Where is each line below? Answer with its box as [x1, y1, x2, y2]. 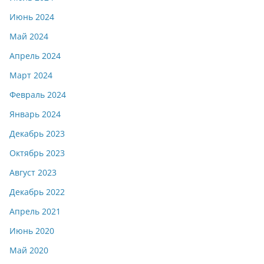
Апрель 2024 [9, 49, 61, 61]
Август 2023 [9, 166, 57, 178]
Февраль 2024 [9, 88, 66, 100]
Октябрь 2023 [9, 147, 65, 159]
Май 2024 [9, 30, 48, 42]
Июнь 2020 [9, 225, 54, 236]
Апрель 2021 [9, 205, 61, 217]
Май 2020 [9, 244, 48, 256]
